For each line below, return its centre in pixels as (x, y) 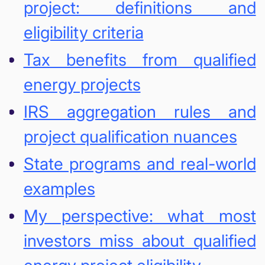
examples (59, 188)
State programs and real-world (140, 164)
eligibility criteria (83, 32)
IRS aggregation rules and (140, 112)
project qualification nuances (130, 136)
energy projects (82, 84)
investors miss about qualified (140, 240)
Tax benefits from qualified (140, 59)
